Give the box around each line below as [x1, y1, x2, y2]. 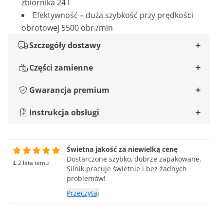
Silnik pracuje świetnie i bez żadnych [67, 164, 187, 173]
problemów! [67, 174, 106, 183]
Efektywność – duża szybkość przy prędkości [33, 10, 193, 20]
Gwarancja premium [29, 85, 109, 95]
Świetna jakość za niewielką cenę [67, 145, 178, 154]
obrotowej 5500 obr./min [21, 22, 113, 33]
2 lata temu [18, 159, 49, 167]
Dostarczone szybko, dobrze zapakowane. [67, 154, 201, 163]
